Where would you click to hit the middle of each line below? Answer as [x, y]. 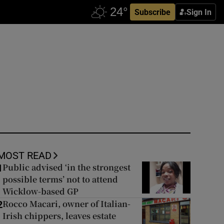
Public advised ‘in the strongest [66, 167]
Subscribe [152, 12]
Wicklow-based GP [40, 191]
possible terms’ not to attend [60, 179]
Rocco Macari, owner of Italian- [66, 204]
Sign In [199, 12]
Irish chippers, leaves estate [59, 216]
